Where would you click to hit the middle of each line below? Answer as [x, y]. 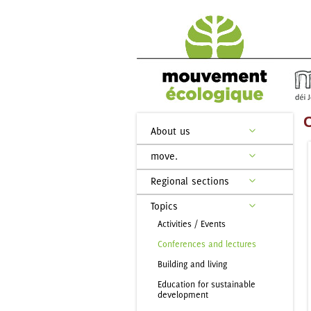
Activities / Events [192, 224]
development [183, 295]
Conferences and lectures [207, 244]
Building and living [192, 264]
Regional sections [190, 181]
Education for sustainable [207, 284]
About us [170, 131]
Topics [164, 206]
